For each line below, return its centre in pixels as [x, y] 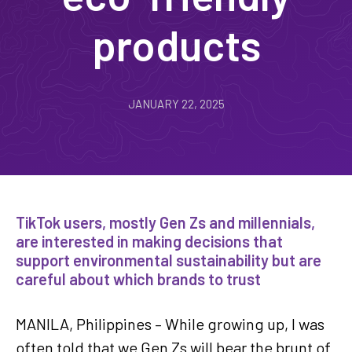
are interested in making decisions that [149, 241]
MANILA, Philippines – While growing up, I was [170, 323]
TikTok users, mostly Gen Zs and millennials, [165, 222]
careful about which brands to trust [138, 279]
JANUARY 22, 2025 [176, 103]
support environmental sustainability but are [169, 260]
